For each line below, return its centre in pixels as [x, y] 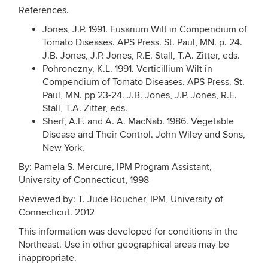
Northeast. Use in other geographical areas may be [124, 245]
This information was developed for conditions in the [128, 232]
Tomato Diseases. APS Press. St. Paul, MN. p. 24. [142, 42]
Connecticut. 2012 [57, 212]
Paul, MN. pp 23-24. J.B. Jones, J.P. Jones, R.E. [140, 95]
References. [44, 10]
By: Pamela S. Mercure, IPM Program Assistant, [115, 167]
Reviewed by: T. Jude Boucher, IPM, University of [121, 199]
